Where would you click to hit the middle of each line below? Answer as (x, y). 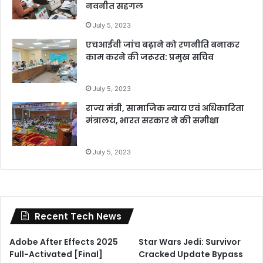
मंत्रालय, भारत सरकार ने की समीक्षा (152, 120)
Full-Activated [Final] (56, 254)
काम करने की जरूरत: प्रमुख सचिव (150, 57)
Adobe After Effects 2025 (64, 242)
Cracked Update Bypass (191, 254)
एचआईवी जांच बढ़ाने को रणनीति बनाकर (163, 44)
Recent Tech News (78, 216)
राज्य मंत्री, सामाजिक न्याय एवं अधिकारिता (165, 108)
